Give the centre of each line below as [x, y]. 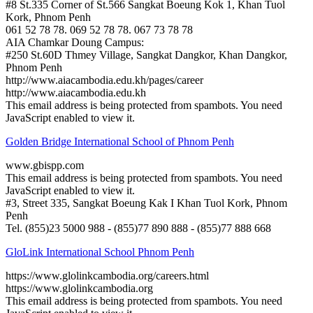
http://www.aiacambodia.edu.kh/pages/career [104, 80]
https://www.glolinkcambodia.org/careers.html [107, 275]
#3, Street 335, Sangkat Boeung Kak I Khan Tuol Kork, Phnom [146, 203]
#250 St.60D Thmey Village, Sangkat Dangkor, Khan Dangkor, [146, 54]
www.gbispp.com [45, 165]
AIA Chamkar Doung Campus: [75, 42]
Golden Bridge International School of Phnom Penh [120, 141]
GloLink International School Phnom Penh [100, 252]
